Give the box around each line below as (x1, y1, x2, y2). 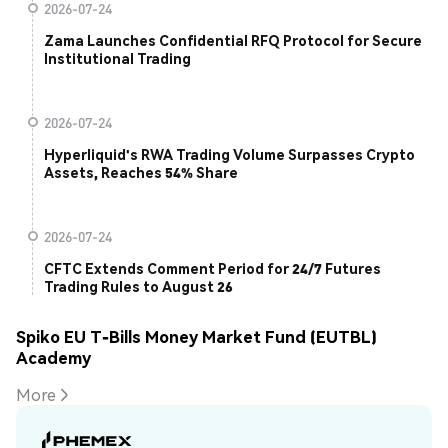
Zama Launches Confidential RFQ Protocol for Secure (44, 31, 422, 50)
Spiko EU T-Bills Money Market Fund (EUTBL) (16, 325, 377, 347)
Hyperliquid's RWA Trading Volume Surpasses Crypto (44, 145, 415, 164)
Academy (16, 346, 91, 368)
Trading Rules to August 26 (44, 277, 233, 296)
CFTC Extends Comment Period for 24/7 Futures (44, 259, 381, 278)
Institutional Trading (44, 49, 191, 68)
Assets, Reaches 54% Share (44, 163, 238, 182)
